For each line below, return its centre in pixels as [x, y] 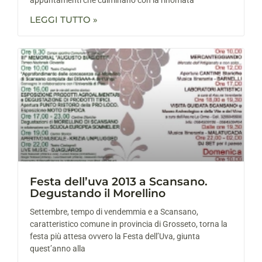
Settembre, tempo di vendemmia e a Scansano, [114, 211]
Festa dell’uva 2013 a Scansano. [119, 181]
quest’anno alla [58, 248]
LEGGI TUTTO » [64, 19]
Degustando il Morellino [98, 193]
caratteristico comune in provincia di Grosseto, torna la [129, 224]
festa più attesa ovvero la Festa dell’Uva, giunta [115, 236]
